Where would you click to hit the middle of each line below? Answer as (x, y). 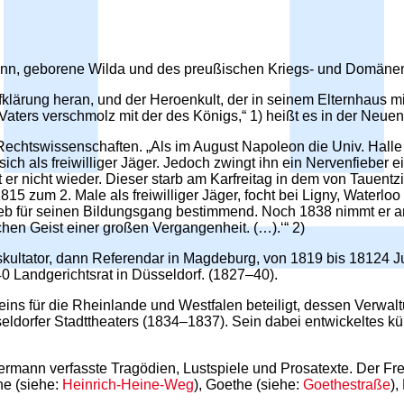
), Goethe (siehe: (248, 384)
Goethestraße (347, 384)
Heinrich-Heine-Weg (128, 384)
